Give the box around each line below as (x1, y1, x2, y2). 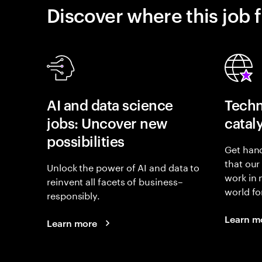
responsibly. (47, 187, 101, 202)
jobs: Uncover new (47, 113, 168, 132)
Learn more (47, 216, 98, 229)
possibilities (47, 132, 125, 150)
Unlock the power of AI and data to (47, 159, 200, 174)
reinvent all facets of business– (47, 173, 183, 188)
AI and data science (47, 95, 173, 114)
